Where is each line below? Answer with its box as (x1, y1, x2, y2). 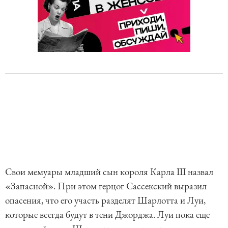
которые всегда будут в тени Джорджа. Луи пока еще (5, 208, 210, 221)
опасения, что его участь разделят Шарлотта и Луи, (5, 194, 206, 207)
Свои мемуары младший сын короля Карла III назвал (5, 165, 213, 179)
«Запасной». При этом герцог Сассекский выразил (5, 180, 207, 193)
